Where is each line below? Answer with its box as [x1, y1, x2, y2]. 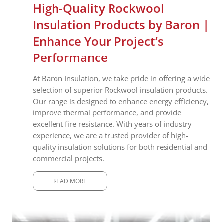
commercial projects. [33, 153, 104, 163]
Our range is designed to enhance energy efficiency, [33, 96, 209, 106]
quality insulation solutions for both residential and [33, 141, 207, 152]
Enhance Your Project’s [33, 32, 164, 49]
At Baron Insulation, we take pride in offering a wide [33, 73, 210, 83]
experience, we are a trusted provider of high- [33, 130, 188, 140]
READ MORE [53, 176, 87, 185]
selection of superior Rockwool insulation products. [33, 84, 208, 95]
